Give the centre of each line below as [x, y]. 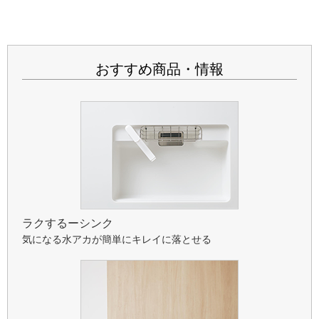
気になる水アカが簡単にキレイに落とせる [117, 239]
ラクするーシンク [68, 223]
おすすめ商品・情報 [159, 69]
